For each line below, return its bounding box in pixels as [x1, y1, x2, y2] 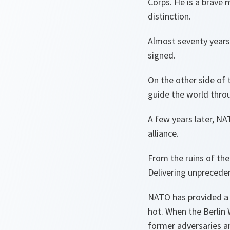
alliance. [148, 127, 179, 140]
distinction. [148, 10, 191, 23]
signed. [148, 49, 176, 62]
